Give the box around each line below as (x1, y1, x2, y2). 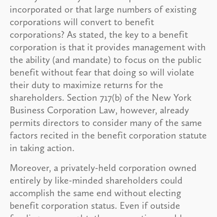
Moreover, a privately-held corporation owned (10, 161, 197, 173)
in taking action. (10, 141, 75, 154)
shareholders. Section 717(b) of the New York (10, 91, 191, 103)
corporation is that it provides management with (10, 41, 206, 53)
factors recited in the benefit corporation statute (10, 129, 207, 141)
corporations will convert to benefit (10, 15, 154, 28)
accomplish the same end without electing (10, 186, 181, 199)
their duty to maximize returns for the (10, 78, 163, 91)
